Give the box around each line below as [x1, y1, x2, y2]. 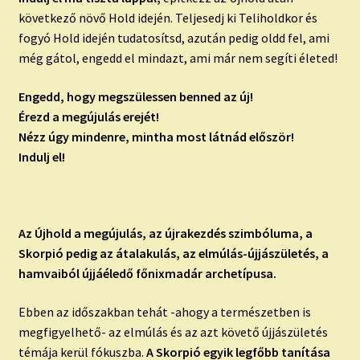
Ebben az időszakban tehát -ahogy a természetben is [18, 303, 311, 320]
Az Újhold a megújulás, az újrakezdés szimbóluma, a [18, 224, 313, 241]
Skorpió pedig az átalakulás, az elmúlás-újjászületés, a [18, 244, 329, 261]
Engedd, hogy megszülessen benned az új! [18, 88, 253, 104]
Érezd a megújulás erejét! [18, 108, 159, 125]
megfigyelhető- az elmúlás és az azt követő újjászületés [18, 323, 328, 340]
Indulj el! [18, 148, 65, 165]
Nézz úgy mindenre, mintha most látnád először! [18, 128, 294, 145]
